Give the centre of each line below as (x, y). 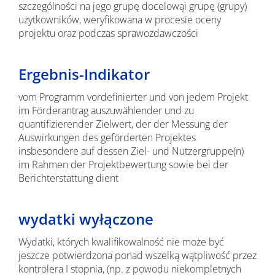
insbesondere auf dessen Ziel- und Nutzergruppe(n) (131, 151)
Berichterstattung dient (68, 178)
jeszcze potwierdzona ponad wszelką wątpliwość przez (137, 255)
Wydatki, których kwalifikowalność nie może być (121, 242)
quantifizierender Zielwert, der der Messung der (123, 124)
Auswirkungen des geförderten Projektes (107, 137)
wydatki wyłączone (86, 219)
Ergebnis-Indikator (84, 74)
